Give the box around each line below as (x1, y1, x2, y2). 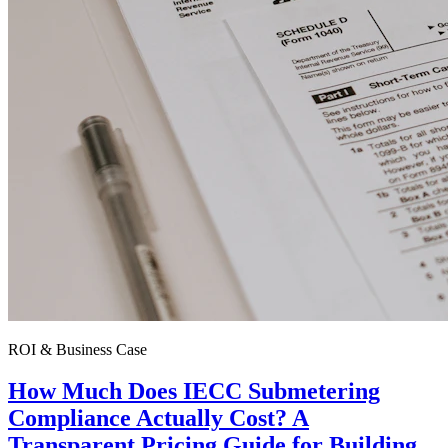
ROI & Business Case (8, 340, 147, 358)
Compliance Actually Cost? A (8, 405, 309, 432)
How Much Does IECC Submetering (8, 378, 380, 405)
